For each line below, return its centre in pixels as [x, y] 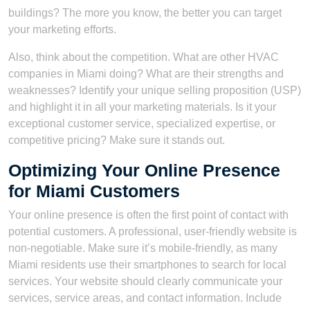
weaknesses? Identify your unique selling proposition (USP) [155, 90]
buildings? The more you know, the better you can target [145, 12]
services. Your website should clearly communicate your [145, 281]
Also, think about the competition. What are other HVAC [144, 57]
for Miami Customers [94, 191]
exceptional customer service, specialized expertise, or [142, 123]
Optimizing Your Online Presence [144, 170]
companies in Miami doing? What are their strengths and [146, 73]
